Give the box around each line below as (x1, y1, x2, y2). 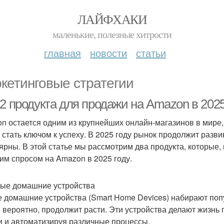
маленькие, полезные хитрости (52, 27, 171, 41)
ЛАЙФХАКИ (77, 10, 147, 27)
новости (90, 45, 127, 60)
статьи (136, 45, 166, 60)
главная (44, 45, 81, 60)
